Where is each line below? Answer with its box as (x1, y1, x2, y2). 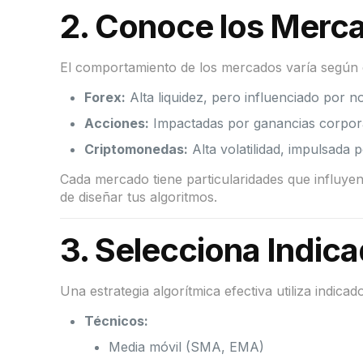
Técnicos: (84, 313, 149, 330)
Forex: (84, 89, 126, 106)
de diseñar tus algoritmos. (60, 189, 218, 206)
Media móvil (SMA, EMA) (109, 339, 265, 356)
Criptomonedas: (84, 141, 189, 158)
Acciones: (84, 115, 150, 132)
